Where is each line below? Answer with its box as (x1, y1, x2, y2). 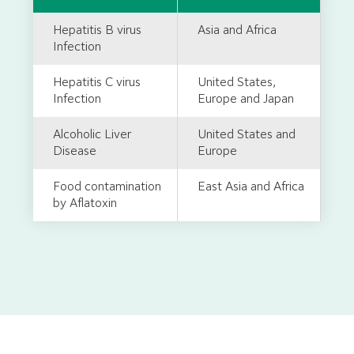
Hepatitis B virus (53, 24, 141, 36)
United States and (198, 129, 296, 141)
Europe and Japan (198, 93, 294, 105)
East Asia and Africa (198, 181, 304, 193)
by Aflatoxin (53, 198, 117, 209)
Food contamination (53, 181, 161, 193)
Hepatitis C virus (53, 77, 141, 88)
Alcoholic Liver (53, 129, 131, 141)
